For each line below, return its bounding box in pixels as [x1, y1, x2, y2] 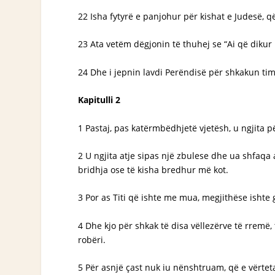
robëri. [78, 233, 106, 246]
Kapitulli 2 [78, 94, 121, 106]
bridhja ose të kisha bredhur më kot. [78, 163, 229, 176]
